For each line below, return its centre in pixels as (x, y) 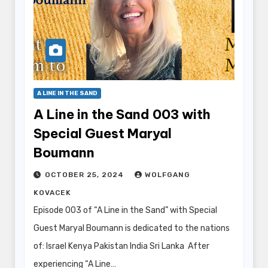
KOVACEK (52, 192)
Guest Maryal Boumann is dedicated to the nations (132, 228)
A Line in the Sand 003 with (122, 114)
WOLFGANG (167, 174)
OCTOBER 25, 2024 (86, 174)
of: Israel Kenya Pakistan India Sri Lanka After (121, 246)
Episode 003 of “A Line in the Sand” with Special (125, 210)
